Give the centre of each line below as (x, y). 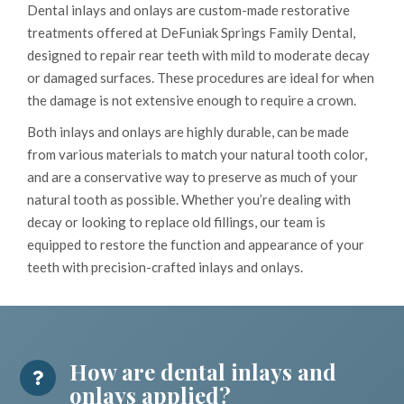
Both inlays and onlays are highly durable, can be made (188, 132)
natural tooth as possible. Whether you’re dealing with (189, 200)
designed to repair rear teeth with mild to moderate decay (198, 55)
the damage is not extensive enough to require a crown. (192, 101)
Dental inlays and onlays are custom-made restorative (188, 10)
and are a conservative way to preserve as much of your (193, 177)
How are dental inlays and (203, 372)
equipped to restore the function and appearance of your (196, 245)
